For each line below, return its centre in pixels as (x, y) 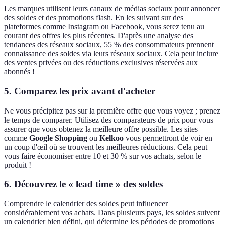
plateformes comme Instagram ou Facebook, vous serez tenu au (104, 27)
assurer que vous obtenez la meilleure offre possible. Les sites (101, 129)
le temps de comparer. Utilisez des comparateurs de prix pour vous (109, 120)
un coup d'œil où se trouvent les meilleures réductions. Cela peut (106, 147)
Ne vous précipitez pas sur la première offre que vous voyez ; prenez (112, 110)
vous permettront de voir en (168, 138)
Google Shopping (58, 138)
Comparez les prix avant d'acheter (85, 91)
